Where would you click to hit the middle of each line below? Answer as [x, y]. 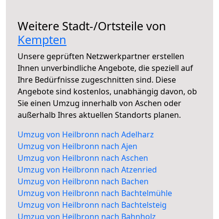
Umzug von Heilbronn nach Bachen [83, 182]
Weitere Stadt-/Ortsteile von [92, 26]
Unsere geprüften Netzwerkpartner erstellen [101, 56]
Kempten [42, 40]
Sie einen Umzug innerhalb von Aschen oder [99, 103]
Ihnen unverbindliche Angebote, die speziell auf [105, 68]
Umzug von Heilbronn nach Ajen [77, 146]
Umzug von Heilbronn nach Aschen [83, 158]
